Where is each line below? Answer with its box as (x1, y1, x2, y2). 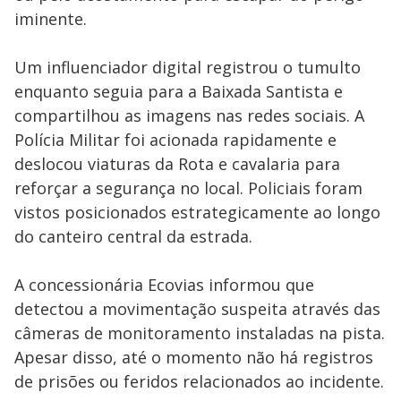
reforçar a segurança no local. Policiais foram (14, 177, 363, 199)
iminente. (14, 8, 87, 30)
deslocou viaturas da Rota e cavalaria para (14, 153, 340, 175)
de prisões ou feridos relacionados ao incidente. (14, 371, 384, 392)
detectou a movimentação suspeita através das (14, 298, 380, 320)
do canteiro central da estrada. (14, 226, 252, 247)
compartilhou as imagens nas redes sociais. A (14, 105, 364, 126)
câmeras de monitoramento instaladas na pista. (14, 322, 385, 344)
